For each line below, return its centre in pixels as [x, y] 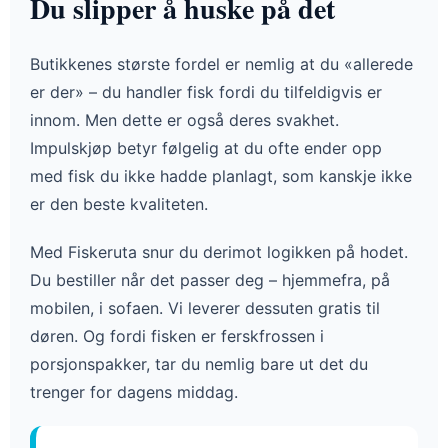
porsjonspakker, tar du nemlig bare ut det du [199, 364]
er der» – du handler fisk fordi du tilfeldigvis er [206, 92]
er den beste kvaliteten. [119, 204]
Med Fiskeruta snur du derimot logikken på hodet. [219, 252]
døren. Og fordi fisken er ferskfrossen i [177, 336]
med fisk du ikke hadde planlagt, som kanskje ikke [221, 176]
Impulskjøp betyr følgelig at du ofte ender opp [206, 148]
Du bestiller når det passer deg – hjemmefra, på [210, 280]
